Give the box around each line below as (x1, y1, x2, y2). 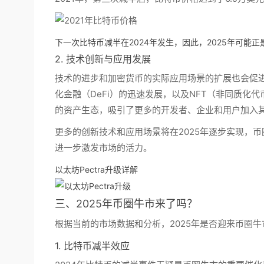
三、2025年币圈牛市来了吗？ (55, 197, 197, 210)
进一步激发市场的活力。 (55, 142, 152, 153)
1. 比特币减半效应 (55, 240, 130, 252)
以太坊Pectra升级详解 (55, 164, 138, 174)
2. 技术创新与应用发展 (55, 53, 151, 65)
